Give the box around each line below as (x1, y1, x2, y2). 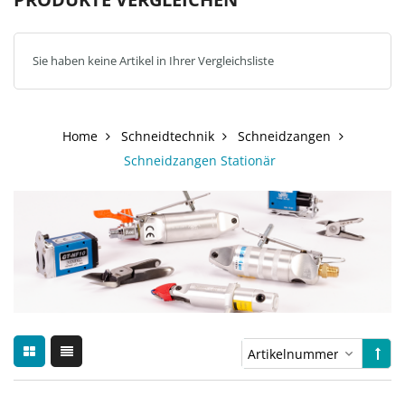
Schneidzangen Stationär (124, 152, 276, 169)
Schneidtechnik (120, 127, 214, 145)
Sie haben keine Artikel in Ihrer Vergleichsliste (33, 52, 274, 69)
